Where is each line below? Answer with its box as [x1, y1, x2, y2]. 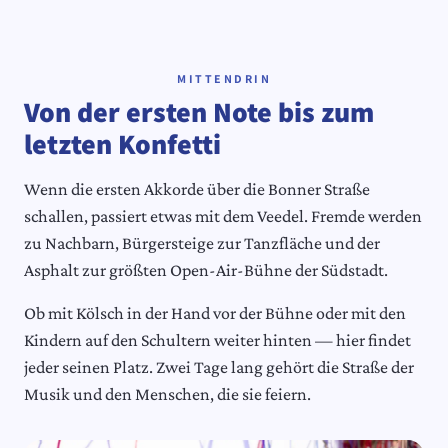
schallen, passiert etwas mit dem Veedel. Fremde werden [24, 205, 422, 226]
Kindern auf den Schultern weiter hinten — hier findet [24, 329, 411, 350]
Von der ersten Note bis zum [24, 92, 374, 130]
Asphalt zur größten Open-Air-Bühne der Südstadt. [24, 259, 388, 280]
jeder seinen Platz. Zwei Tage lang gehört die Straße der [24, 356, 414, 377]
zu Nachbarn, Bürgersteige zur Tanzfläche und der [24, 232, 380, 253]
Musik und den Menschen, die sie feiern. [24, 383, 311, 404]
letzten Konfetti [24, 124, 221, 162]
